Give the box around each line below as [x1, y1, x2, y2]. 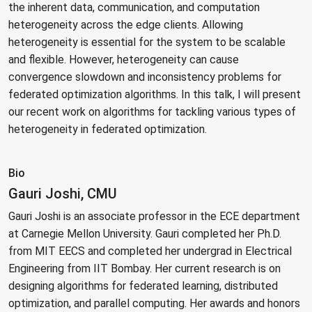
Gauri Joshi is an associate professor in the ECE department [8, 210, 300, 224]
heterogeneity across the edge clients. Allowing [8, 18, 243, 32]
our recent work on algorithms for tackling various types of [8, 105, 296, 119]
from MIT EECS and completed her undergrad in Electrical [8, 244, 292, 258]
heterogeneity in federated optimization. [8, 123, 207, 136]
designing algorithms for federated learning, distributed [8, 279, 278, 293]
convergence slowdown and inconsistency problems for [8, 70, 281, 84]
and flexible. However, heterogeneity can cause [8, 53, 239, 67]
